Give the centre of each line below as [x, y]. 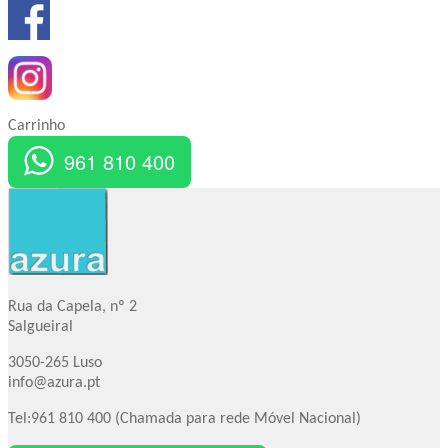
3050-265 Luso [55, 363]
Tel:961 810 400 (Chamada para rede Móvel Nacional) [184, 419]
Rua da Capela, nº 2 [72, 307]
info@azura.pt [54, 383]
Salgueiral [40, 327]
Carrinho [36, 126]
